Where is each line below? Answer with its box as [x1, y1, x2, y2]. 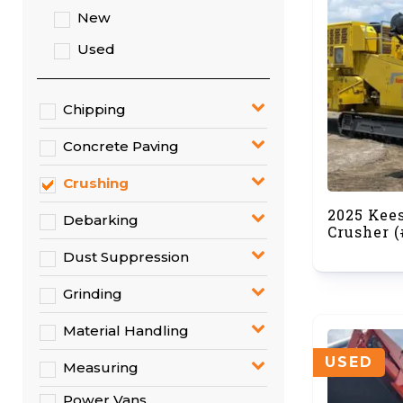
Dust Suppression [62, 248, 189, 265]
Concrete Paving [62, 138, 179, 155]
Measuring [62, 359, 139, 376]
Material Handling [62, 322, 189, 339]
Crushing [62, 175, 129, 192]
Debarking [62, 211, 139, 228]
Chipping [62, 101, 126, 118]
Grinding [62, 285, 122, 302]
